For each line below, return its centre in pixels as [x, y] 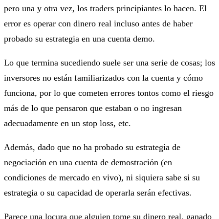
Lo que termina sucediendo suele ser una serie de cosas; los [109, 62]
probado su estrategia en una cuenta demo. [79, 38]
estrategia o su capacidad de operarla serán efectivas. [98, 192]
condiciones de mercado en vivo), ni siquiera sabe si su [102, 177]
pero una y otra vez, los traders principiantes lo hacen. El [105, 8]
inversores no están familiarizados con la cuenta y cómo [103, 77]
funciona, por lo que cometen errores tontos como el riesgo [109, 93]
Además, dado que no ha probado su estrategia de [92, 147]
